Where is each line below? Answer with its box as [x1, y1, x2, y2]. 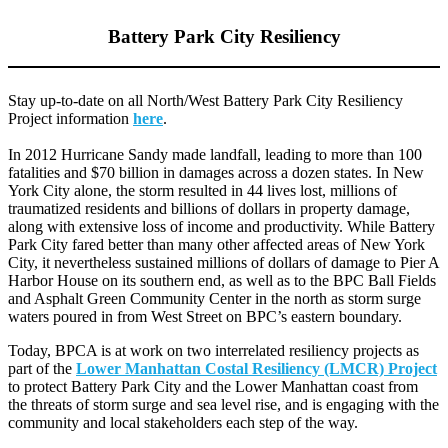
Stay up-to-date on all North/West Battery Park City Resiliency [8, 92, 403, 110]
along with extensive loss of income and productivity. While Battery [8, 218, 435, 236]
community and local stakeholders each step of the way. [8, 414, 358, 432]
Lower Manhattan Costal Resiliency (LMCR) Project [76, 360, 437, 378]
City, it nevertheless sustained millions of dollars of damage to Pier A [8, 254, 439, 272]
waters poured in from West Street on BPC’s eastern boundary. [8, 308, 402, 326]
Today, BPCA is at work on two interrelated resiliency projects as [8, 342, 419, 360]
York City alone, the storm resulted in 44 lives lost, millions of [8, 182, 397, 200]
